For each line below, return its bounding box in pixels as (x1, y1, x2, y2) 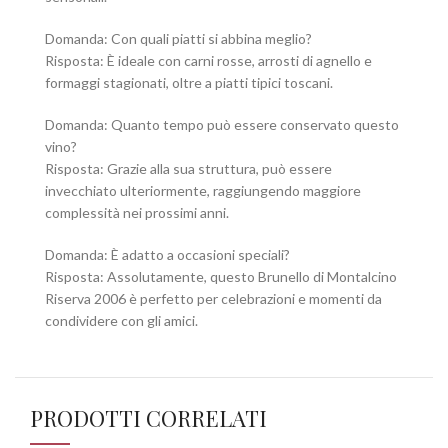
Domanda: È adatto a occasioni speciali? (45, 245, 290, 263)
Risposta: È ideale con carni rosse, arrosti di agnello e (45, 51, 372, 69)
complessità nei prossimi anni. (45, 203, 229, 221)
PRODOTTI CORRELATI (30, 402, 267, 433)
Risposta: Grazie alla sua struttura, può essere (45, 159, 332, 177)
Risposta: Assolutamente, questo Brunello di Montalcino (45, 267, 397, 285)
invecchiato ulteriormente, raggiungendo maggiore (45, 181, 361, 199)
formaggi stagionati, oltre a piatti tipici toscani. (45, 73, 333, 91)
